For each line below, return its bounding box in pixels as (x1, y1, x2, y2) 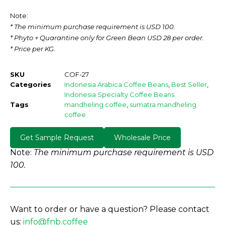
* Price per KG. (10, 44, 55, 53)
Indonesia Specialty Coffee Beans (64, 90, 174, 98)
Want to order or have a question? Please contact (10, 204, 209, 214)
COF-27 (64, 70, 89, 78)
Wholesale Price (114, 133, 171, 142)
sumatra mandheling (130, 100, 196, 108)
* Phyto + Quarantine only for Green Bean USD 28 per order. (10, 33, 204, 42)
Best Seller (171, 80, 207, 88)
